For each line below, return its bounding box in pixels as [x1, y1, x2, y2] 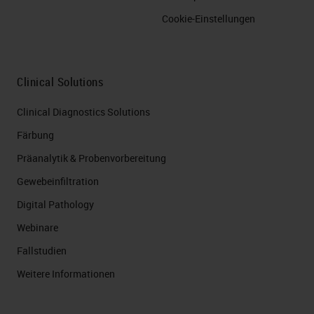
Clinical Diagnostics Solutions [17, 105, 150, 118]
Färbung [17, 128, 54, 142]
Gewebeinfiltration [17, 175, 99, 188]
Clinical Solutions [17, 74, 103, 90]
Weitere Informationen [17, 267, 115, 280]
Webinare [17, 221, 58, 234]
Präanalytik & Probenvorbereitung [17, 151, 166, 165]
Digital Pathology [17, 198, 94, 211]
